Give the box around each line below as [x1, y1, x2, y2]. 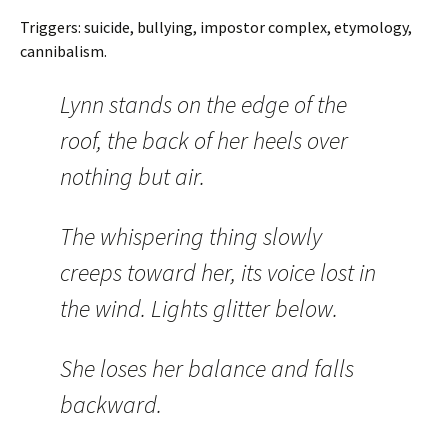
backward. [60, 389, 162, 420]
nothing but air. [60, 161, 205, 192]
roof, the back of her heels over [60, 125, 348, 156]
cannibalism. [20, 41, 107, 61]
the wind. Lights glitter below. [60, 293, 338, 324]
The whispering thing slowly [60, 221, 322, 252]
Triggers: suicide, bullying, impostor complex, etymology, [20, 17, 412, 37]
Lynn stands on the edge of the [60, 89, 347, 120]
